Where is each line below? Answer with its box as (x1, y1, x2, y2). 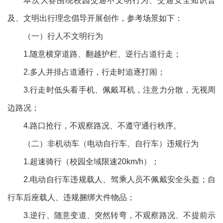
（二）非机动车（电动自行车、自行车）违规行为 (23, 139, 199, 148)
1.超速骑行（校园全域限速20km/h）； (23, 157, 159, 166)
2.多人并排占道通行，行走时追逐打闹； (23, 68, 165, 76)
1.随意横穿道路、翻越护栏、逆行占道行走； (23, 50, 181, 58)
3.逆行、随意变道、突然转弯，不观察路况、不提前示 (23, 211, 216, 220)
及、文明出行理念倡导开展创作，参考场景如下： (7, 14, 183, 22)
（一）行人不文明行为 (23, 32, 103, 40)
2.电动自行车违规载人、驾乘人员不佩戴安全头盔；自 (23, 175, 216, 184)
